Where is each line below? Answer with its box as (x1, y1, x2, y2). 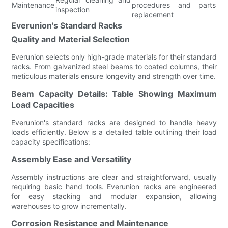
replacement (132, 10, 174, 19)
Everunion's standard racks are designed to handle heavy (11, 118, 217, 127)
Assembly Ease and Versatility (11, 154, 132, 164)
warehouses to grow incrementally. (11, 201, 127, 210)
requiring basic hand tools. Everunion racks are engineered (11, 182, 217, 191)
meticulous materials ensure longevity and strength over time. (11, 71, 216, 80)
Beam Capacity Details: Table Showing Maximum (11, 88, 217, 99)
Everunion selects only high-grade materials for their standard (11, 52, 217, 61)
